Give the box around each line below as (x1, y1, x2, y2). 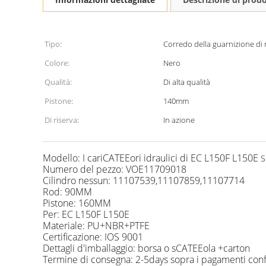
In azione (163, 115, 195, 125)
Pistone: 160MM (43, 197, 111, 210)
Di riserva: (45, 115, 79, 125)
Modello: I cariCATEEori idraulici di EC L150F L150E (43, 151, 258, 164)
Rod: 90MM (43, 185, 92, 198)
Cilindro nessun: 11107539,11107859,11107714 (43, 174, 245, 187)
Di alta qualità (163, 77, 210, 87)
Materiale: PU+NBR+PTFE (43, 219, 150, 232)
